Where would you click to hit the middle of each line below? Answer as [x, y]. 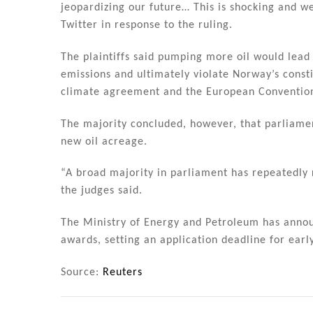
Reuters [123, 273]
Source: [82, 273]
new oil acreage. [104, 141]
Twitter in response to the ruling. [147, 26]
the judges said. [102, 191]
